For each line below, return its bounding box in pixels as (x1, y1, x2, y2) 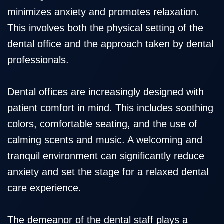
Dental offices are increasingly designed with (7, 86, 204, 98)
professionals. (7, 54, 69, 66)
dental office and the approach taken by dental (7, 38, 213, 50)
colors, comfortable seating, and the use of (7, 118, 197, 130)
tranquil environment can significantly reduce (7, 150, 204, 162)
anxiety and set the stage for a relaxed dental (7, 166, 208, 178)
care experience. (7, 182, 81, 194)
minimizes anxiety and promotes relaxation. (7, 6, 199, 18)
